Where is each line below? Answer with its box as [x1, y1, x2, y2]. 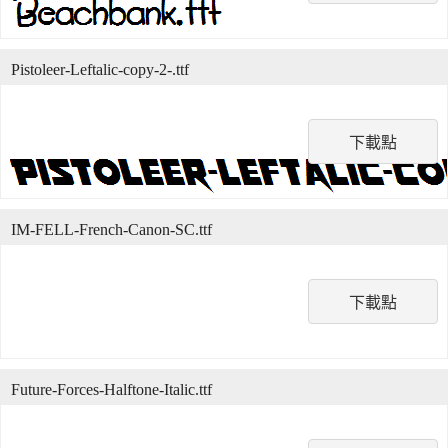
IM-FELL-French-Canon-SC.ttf [11, 221, 212, 238]
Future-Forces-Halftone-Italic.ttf [11, 381, 212, 398]
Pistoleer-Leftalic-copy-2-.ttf [11, 61, 189, 78]
